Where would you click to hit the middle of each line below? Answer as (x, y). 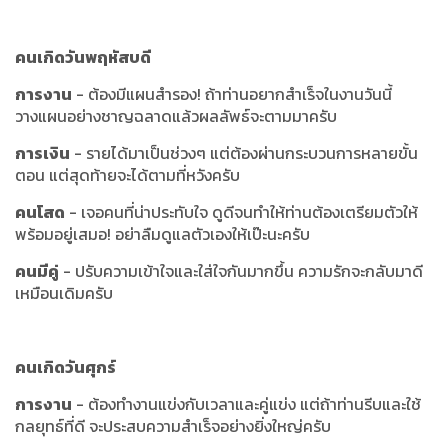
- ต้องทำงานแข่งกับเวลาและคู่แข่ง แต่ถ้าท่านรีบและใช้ (246, 403)
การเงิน (42, 152)
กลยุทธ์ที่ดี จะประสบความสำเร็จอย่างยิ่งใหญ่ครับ (173, 425)
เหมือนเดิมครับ (64, 292)
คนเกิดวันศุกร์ (65, 366)
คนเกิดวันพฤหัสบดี (83, 56)
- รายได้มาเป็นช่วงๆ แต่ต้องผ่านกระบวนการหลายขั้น (244, 152)
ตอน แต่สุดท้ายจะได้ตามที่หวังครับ (127, 174)
